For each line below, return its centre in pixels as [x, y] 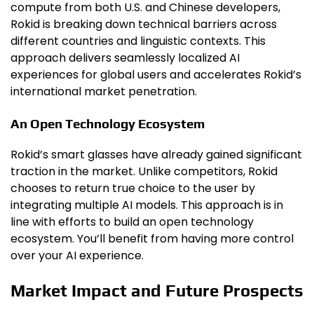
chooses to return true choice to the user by [133, 188]
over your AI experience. [77, 255]
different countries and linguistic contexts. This [138, 41]
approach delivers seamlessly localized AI [125, 58]
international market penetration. [104, 92]
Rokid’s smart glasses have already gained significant [156, 154]
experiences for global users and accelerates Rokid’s [156, 75]
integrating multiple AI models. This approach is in [147, 205]
